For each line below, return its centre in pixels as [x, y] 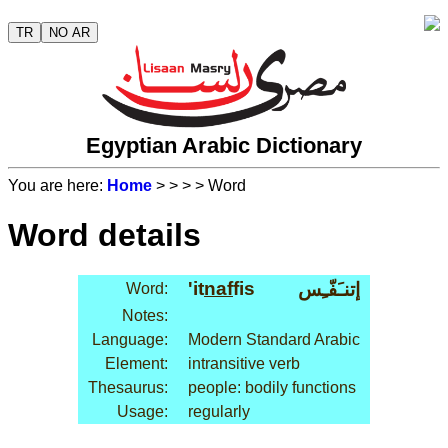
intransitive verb [244, 364]
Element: [136, 364]
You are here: [57, 186]
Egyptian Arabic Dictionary [224, 146]
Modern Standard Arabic [274, 340]
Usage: [142, 412]
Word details [104, 234]
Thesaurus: [128, 388]
